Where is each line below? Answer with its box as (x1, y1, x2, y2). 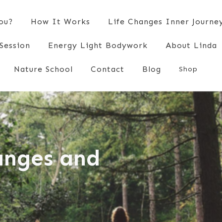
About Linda (165, 41, 217, 50)
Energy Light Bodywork (48, 41, 148, 50)
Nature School (14, 64, 73, 74)
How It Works (31, 17, 91, 26)
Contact (91, 64, 125, 74)
